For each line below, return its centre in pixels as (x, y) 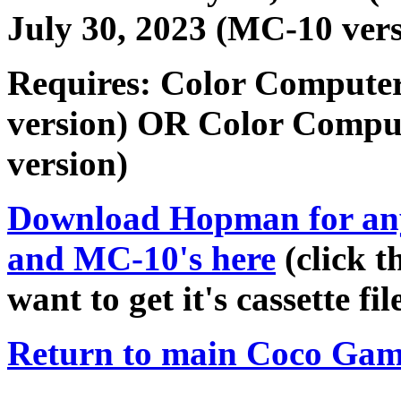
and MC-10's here (141, 259)
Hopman (235, 218)
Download (88, 218)
